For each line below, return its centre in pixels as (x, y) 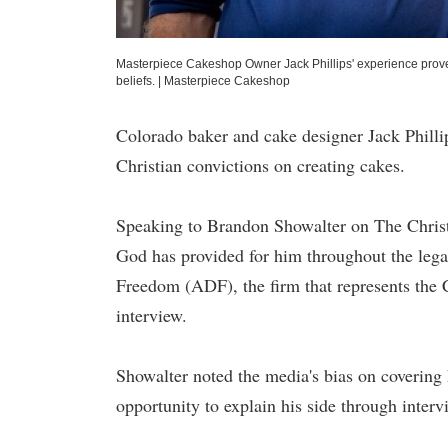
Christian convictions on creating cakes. (260, 165)
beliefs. (135, 81)
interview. (151, 315)
